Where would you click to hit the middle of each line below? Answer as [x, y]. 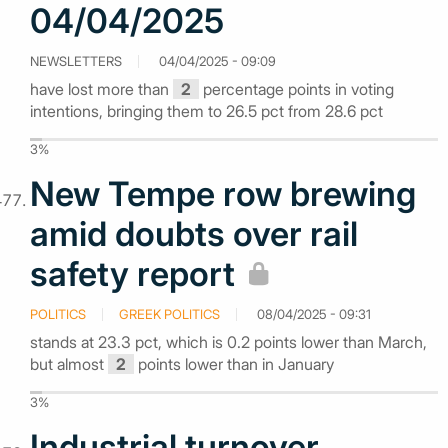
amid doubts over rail [194, 233]
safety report [132, 273]
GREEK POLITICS [169, 313]
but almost [69, 363]
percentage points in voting [296, 88]
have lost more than [101, 88]
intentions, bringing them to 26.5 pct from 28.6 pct [206, 110]
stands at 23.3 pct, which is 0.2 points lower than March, [228, 341]
